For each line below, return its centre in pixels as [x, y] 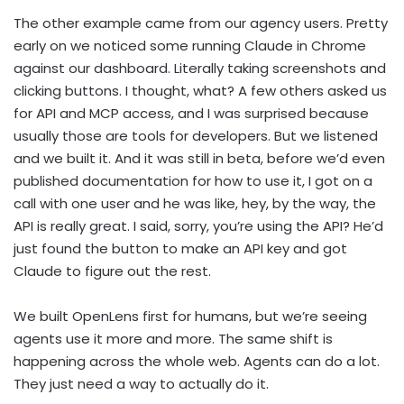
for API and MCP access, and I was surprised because [191, 114]
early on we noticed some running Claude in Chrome [190, 46]
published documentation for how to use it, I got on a [193, 181]
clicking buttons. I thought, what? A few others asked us [200, 91]
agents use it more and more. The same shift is [173, 339]
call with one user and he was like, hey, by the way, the [195, 204]
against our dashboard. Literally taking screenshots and [200, 69]
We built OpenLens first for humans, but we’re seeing [190, 317]
